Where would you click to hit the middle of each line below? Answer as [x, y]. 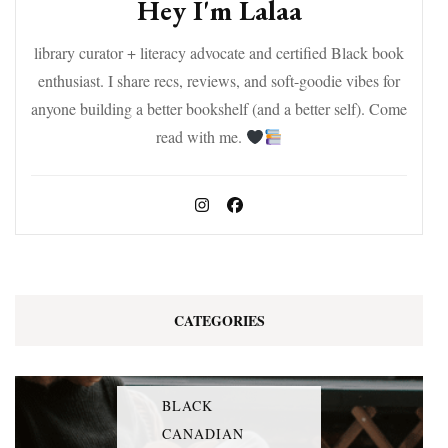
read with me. [200, 137]
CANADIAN [203, 433]
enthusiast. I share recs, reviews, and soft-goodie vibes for [219, 81]
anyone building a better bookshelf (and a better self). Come [219, 109]
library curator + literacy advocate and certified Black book [219, 53]
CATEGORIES [219, 321]
